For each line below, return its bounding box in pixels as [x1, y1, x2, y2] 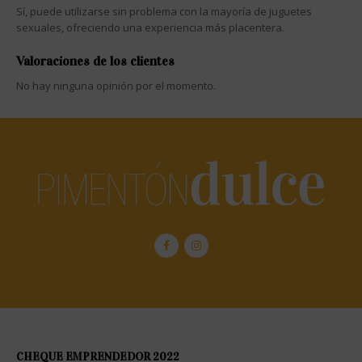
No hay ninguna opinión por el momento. [16, 78, 216, 94]
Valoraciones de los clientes [16, 53, 175, 69]
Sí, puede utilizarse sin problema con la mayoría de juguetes [16, 4, 312, 19]
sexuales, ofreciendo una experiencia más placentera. [16, 20, 284, 36]
